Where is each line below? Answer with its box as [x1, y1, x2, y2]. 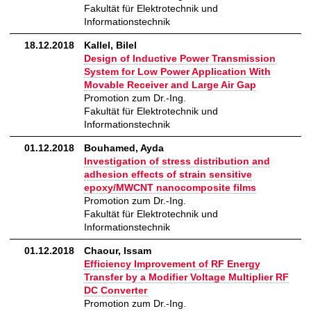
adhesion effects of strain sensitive [84, 169, 252, 180]
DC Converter [84, 285, 147, 296]
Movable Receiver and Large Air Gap [84, 79, 256, 91]
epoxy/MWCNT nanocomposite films [84, 182, 256, 194]
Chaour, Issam [84, 245, 151, 257]
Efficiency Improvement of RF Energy [84, 258, 260, 270]
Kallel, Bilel [84, 40, 137, 51]
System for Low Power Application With [84, 66, 271, 78]
